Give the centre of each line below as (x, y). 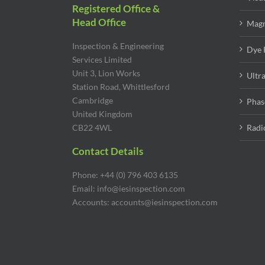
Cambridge (93, 101)
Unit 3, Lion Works (106, 73)
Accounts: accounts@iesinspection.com (145, 202)
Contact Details (108, 151)
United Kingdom (102, 114)
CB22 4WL (92, 128)
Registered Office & (116, 9)
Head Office (99, 22)
